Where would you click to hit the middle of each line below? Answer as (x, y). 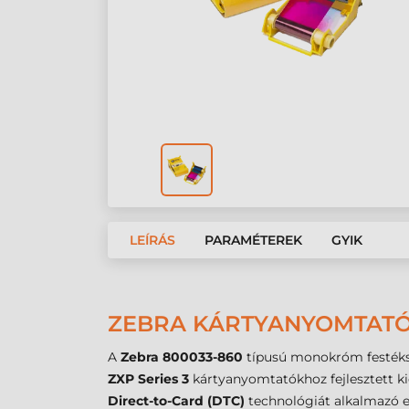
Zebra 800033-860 (182, 357)
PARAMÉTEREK (253, 241)
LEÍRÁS (152, 241)
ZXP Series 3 (148, 379)
